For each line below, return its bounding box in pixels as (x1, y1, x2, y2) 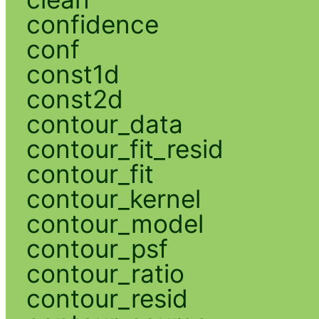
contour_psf (26, 233, 168, 263)
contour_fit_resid (26, 133, 224, 164)
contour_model (26, 208, 204, 239)
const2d (26, 83, 123, 114)
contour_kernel (26, 183, 201, 214)
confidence (26, 9, 159, 39)
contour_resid (26, 283, 188, 313)
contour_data (26, 108, 183, 139)
